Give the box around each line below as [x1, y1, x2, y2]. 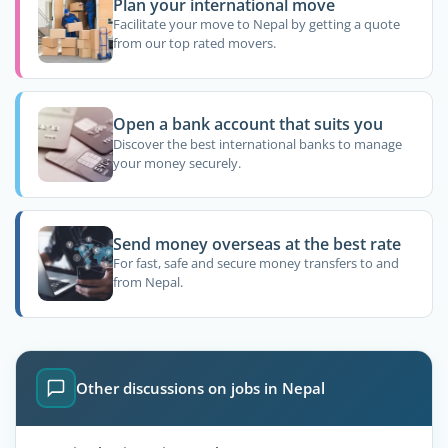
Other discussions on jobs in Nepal [76, 378, 325, 399]
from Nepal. [112, 273, 183, 292]
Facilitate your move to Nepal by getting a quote [112, 15, 400, 34]
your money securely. [112, 153, 241, 172]
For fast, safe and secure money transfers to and [112, 254, 399, 273]
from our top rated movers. [112, 34, 276, 53]
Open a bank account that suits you [112, 113, 383, 136]
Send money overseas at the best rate [112, 232, 401, 255]
